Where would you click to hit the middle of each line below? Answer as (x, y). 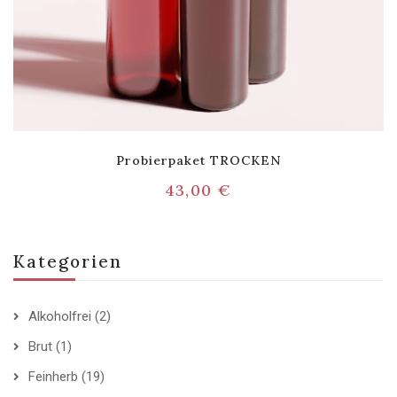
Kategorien (68, 262)
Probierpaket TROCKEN (198, 161)
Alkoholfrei (60, 317)
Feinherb (53, 377)
